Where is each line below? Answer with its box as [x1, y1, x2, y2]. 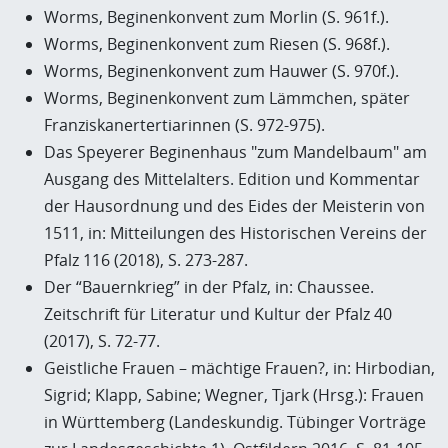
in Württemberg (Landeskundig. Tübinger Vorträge [44, 411, 426, 433]
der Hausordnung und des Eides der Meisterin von [44, 195, 425, 217]
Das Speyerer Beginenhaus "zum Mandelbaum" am [44, 141, 427, 163]
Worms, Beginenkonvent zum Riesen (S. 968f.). [44, 33, 390, 55]
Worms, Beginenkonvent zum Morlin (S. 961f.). [44, 6, 389, 28]
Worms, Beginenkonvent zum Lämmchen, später [44, 87, 410, 109]
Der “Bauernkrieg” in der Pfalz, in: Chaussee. [44, 276, 374, 298]
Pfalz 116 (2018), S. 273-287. [44, 249, 248, 271]
